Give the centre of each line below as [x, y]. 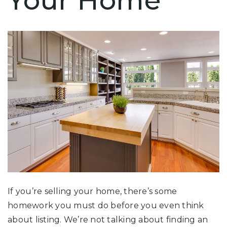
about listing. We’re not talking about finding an [108, 219]
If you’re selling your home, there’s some [92, 191]
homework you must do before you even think [106, 205]
